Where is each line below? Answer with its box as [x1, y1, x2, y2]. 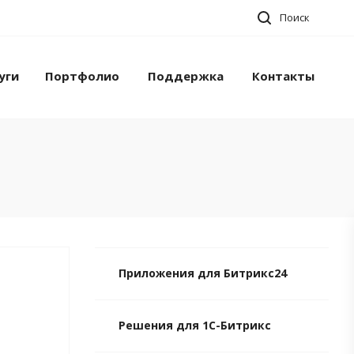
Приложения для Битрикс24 [119, 265, 287, 281]
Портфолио [45, 67, 120, 84]
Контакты [251, 67, 314, 84]
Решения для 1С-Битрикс [119, 318, 271, 333]
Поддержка [148, 67, 224, 84]
